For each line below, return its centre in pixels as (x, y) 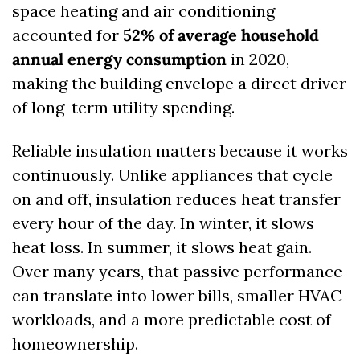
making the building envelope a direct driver (179, 84)
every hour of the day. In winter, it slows (163, 223)
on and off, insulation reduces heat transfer (176, 199)
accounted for (67, 35)
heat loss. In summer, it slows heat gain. (162, 247)
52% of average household (221, 35)
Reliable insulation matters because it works (180, 151)
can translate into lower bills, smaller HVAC (177, 296)
